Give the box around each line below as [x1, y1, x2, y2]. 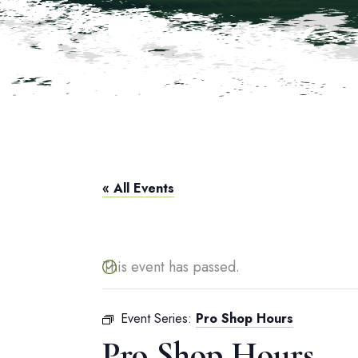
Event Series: [121, 309, 196, 328]
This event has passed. [102, 257, 240, 277]
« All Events [102, 179, 174, 197]
